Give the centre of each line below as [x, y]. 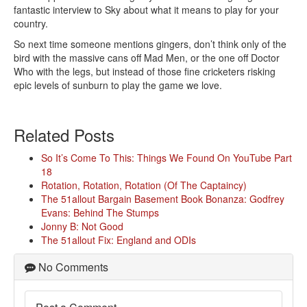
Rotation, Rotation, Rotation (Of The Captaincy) [144, 185]
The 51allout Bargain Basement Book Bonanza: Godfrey [163, 199]
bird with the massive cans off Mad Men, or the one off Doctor [147, 58]
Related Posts [64, 135]
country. [31, 24]
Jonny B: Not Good [82, 226]
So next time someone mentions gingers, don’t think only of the [150, 44]
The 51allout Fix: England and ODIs [119, 240]
